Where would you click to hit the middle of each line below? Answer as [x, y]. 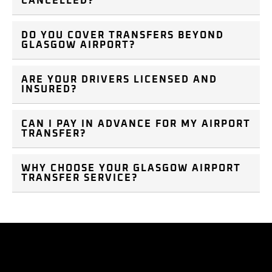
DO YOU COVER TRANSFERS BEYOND [123, 36]
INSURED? [49, 90]
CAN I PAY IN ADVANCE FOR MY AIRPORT [136, 124]
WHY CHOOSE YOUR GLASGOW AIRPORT [131, 168]
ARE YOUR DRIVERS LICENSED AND [119, 80]
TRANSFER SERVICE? [80, 178]
